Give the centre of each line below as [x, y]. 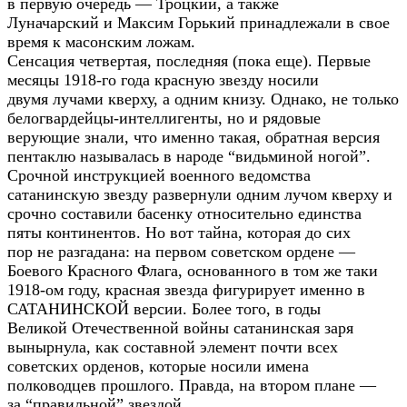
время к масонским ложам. [101, 42]
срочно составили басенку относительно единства [184, 213]
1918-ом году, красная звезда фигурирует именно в [186, 290]
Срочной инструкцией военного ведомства [159, 175]
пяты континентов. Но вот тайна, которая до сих [179, 233]
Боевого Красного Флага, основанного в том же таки [193, 271]
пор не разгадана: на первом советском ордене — [181, 252]
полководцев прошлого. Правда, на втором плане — [192, 385]
